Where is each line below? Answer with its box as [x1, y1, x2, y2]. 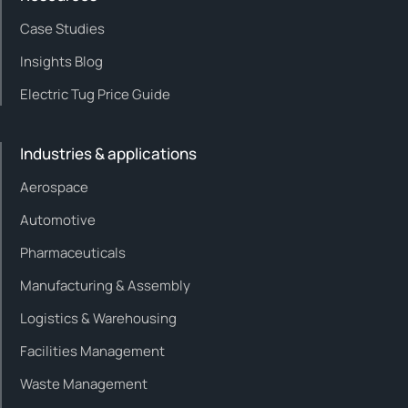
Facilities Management [20, 341, 165, 361]
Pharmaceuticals [20, 242, 126, 262]
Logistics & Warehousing [20, 308, 177, 328]
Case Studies [20, 18, 105, 38]
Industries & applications [20, 142, 197, 164]
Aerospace [20, 177, 88, 197]
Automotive [20, 209, 96, 229]
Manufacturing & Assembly [20, 275, 190, 295]
